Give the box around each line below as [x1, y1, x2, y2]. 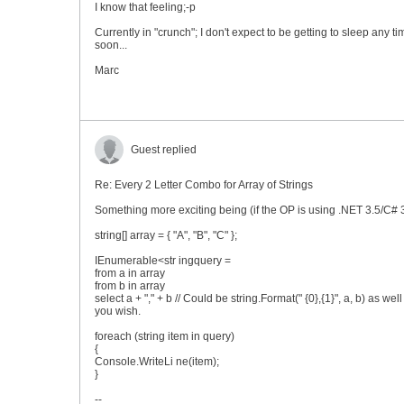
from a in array [95, 267, 165, 280]
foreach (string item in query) [95, 330, 234, 343]
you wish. [95, 305, 141, 317]
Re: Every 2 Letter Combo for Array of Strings [95, 179, 313, 191]
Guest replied [131, 143, 197, 156]
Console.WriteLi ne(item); [95, 355, 219, 368]
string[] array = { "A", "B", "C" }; [95, 229, 237, 242]
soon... [95, 39, 127, 51]
